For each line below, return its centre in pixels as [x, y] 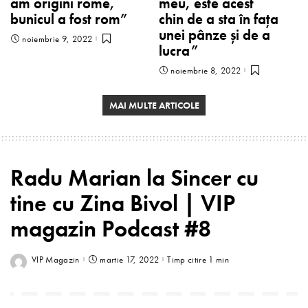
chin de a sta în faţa [219, 20]
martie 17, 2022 [130, 259]
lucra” [178, 51]
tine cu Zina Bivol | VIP [123, 203]
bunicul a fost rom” [69, 20]
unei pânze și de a [214, 35]
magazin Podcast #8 [111, 229]
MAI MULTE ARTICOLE [154, 106]
